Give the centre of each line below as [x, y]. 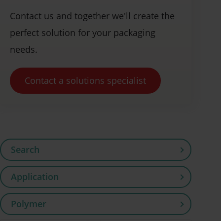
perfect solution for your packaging [83, 33]
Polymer [29, 204]
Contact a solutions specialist [85, 81]
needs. [24, 50]
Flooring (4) [45, 212]
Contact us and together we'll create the [92, 16]
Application [35, 177]
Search [25, 150]
